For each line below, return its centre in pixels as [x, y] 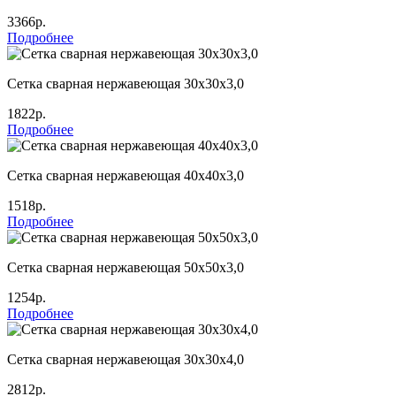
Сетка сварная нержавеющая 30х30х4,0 [126, 359]
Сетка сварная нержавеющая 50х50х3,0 [126, 267]
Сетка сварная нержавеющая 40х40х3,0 [126, 175]
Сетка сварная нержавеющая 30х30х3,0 [126, 83]
